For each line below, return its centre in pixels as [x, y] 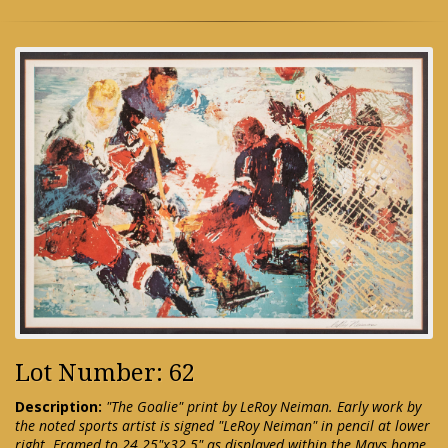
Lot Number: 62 [105, 373]
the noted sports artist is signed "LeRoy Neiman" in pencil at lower [222, 426]
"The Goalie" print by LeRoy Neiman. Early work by [263, 407]
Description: [58, 407]
